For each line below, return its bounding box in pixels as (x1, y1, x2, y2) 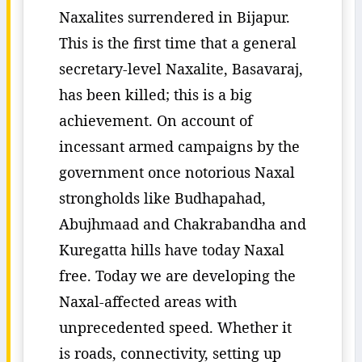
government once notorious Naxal (59, 162, 295, 182)
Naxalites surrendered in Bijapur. (59, 7, 290, 27)
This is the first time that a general (59, 33, 297, 53)
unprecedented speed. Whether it (59, 318, 292, 337)
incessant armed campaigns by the (59, 137, 300, 156)
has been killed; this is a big (59, 85, 252, 104)
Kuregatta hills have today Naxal (59, 240, 284, 259)
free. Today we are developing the (59, 266, 296, 285)
